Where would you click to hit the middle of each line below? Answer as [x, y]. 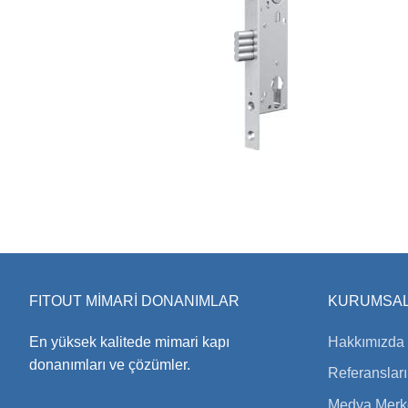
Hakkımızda [366, 342]
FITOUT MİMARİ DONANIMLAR [134, 301]
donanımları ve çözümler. [110, 364]
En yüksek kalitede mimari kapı [129, 342]
